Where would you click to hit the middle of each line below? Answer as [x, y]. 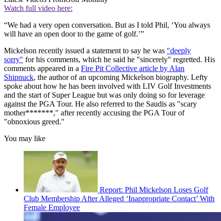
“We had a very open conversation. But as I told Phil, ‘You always [107, 25]
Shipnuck [19, 77]
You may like [25, 139]
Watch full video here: [38, 8]
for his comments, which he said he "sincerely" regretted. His [119, 60]
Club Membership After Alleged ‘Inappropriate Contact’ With [119, 199]
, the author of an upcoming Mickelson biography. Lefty [121, 77]
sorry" [14, 60]
